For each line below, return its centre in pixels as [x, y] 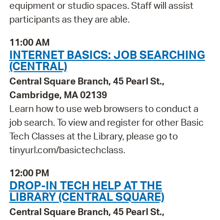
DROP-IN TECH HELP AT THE [85, 185]
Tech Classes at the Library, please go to [93, 136]
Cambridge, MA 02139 [58, 95]
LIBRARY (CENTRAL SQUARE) [87, 196]
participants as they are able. [69, 19]
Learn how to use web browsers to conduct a [104, 109]
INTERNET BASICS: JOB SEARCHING [107, 55]
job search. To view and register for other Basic [106, 123]
